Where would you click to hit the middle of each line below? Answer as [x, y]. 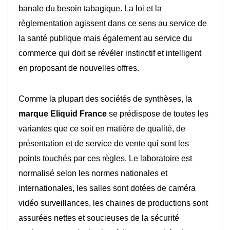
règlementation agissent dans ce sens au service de [113, 24]
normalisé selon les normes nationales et [93, 174]
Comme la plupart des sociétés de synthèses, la [105, 99]
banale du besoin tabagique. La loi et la [90, 9]
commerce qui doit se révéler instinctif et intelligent [110, 53]
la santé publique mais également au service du [105, 39]
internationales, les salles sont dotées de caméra [107, 188]
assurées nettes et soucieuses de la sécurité [99, 218]
